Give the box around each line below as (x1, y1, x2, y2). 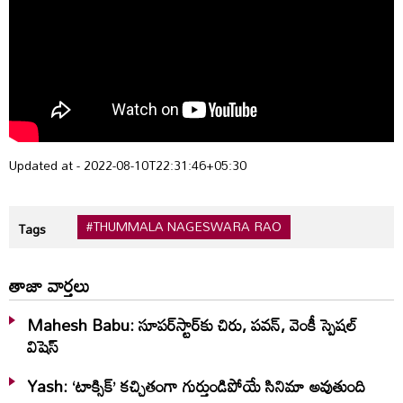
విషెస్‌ (27, 329, 58, 363)
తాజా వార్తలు (9, 266, 90, 303)
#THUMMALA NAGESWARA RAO (86, 214, 282, 239)
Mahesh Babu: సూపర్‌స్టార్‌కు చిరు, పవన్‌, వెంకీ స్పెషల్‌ (27, 308, 357, 341)
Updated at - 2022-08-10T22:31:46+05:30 (9, 152, 246, 177)
